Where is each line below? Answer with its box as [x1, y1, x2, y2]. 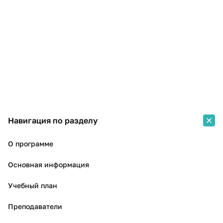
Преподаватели [8, 202, 62, 211]
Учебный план [8, 181, 57, 190]
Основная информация [8, 160, 89, 169]
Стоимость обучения [8, 12, 69, 20]
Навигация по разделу [8, 115, 98, 125]
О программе [8, 139, 53, 148]
